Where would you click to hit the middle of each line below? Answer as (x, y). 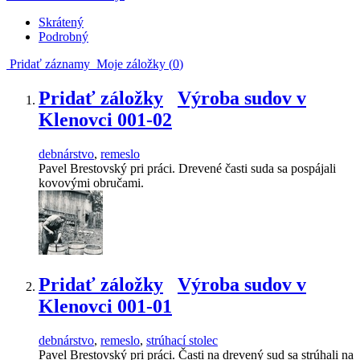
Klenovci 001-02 (105, 120)
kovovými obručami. (91, 183)
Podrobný (63, 37)
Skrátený (61, 22)
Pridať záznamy (48, 64)
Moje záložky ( (131, 64)
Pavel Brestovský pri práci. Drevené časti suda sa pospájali (187, 169)
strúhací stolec (182, 341)
